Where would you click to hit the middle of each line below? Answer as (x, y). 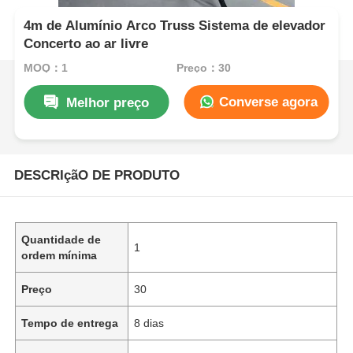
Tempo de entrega (70, 323)
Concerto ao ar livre (86, 44)
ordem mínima (59, 255)
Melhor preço (108, 102)
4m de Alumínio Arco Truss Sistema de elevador (175, 26)
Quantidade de (61, 239)
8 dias (149, 323)
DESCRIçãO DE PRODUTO (97, 175)
